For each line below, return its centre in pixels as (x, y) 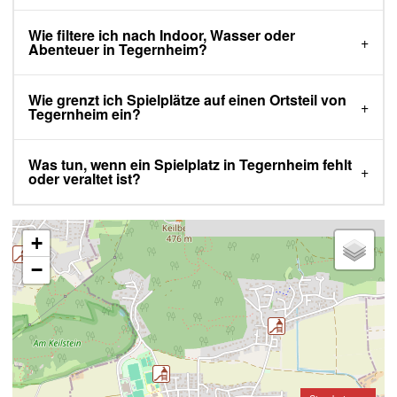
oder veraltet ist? (85, 179)
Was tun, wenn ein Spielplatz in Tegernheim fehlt (190, 165)
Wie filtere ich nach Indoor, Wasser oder (162, 35)
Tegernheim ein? (85, 114)
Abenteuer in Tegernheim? (118, 50)
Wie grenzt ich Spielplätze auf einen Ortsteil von (187, 100)
